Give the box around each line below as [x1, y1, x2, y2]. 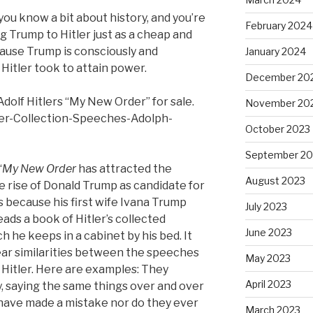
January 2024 [245, 45, 306, 57]
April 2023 [245, 277, 291, 290]
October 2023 [245, 122, 310, 135]
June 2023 [245, 226, 292, 238]
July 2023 [245, 200, 287, 212]
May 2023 [245, 252, 291, 264]
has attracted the [76, 161, 172, 175]
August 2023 [245, 174, 305, 187]
